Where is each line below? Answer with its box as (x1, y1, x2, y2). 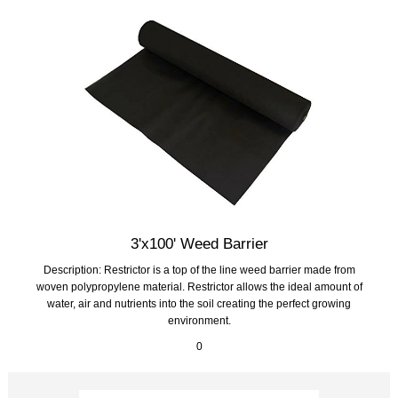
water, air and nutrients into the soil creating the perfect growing (47, 297, 351, 309)
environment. (167, 314, 231, 326)
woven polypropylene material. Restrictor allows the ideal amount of (36, 280, 362, 292)
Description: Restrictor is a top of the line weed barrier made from (43, 263, 355, 275)
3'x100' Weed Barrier (130, 234, 268, 252)
